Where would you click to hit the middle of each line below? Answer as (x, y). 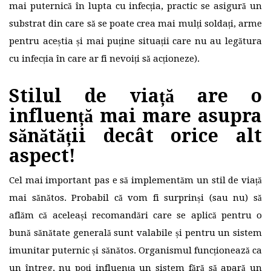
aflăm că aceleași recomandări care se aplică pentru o (135, 216)
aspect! (42, 156)
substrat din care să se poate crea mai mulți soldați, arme (135, 24)
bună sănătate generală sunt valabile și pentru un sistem (135, 233)
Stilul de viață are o (135, 96)
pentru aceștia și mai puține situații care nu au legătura (135, 41)
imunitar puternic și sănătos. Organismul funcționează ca (135, 251)
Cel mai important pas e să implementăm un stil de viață (135, 181)
